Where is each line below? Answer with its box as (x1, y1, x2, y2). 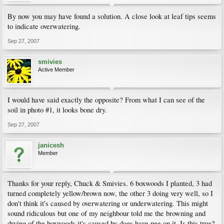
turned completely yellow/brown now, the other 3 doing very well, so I (7, 188, 213, 198)
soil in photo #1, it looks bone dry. (7, 105, 107, 114)
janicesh (38, 141, 64, 149)
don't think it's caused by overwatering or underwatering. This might (7, 198, 208, 208)
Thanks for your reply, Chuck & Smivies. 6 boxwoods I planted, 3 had (7, 178, 212, 188)
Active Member (38, 66, 74, 72)
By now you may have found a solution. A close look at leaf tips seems (7, 11, 216, 21)
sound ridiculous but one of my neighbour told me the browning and (7, 208, 205, 218)
